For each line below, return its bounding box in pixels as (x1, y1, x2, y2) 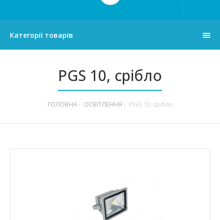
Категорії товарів (10, 30, 73, 40)
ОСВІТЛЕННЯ (83, 99, 122, 109)
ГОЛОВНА (47, 99, 77, 109)
